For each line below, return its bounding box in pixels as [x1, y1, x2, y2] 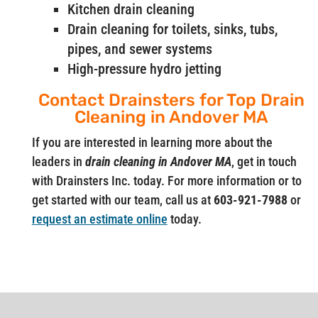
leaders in [31, 153, 85, 169]
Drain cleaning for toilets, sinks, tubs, [67, 20, 278, 38]
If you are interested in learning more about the [31, 134, 273, 150]
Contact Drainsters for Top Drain [38, 89, 305, 110]
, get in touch [231, 153, 297, 169]
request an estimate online [31, 211, 168, 226]
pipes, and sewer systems [67, 40, 212, 57]
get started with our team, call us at [31, 192, 214, 207]
